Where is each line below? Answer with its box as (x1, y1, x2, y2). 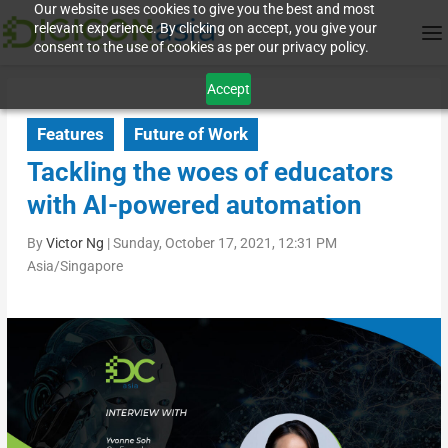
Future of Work (133, 124, 248, 145)
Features (36, 124, 104, 145)
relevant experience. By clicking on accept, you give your (34, 20, 378, 36)
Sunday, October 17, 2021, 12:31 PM (112, 235, 337, 252)
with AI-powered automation (26, 190, 362, 221)
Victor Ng (45, 235, 104, 252)
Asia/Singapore (26, 258, 123, 275)
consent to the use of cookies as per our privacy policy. (34, 39, 370, 55)
